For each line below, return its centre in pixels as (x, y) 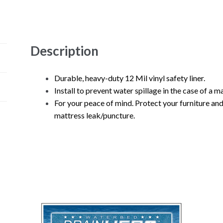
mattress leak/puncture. (94, 115)
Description (64, 51)
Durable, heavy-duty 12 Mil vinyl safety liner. (129, 78)
